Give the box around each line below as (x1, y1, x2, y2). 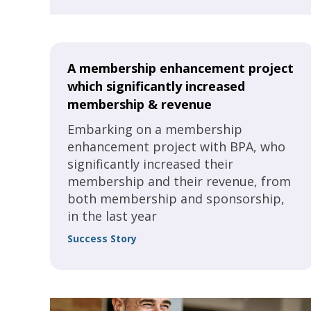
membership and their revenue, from (67, 173, 291, 190)
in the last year (67, 208, 157, 224)
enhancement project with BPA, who (67, 138, 285, 155)
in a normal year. (67, 4, 167, 21)
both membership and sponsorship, (67, 190, 285, 207)
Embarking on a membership (67, 121, 242, 137)
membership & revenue (67, 96, 212, 112)
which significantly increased (67, 78, 245, 94)
